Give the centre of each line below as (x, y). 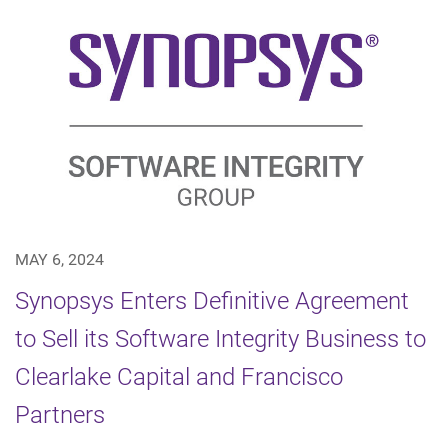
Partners (60, 414)
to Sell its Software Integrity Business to (220, 338)
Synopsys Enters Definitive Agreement (212, 300)
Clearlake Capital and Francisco (179, 376)
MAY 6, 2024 (59, 259)
